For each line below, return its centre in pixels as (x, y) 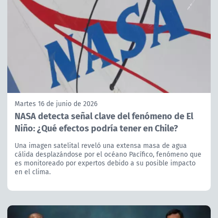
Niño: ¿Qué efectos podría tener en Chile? (96, 127)
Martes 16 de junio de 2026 (56, 103)
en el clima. (33, 172)
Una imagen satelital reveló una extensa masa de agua (101, 145)
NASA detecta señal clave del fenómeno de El (104, 115)
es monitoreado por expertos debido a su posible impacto (105, 163)
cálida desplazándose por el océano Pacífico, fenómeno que (108, 154)
